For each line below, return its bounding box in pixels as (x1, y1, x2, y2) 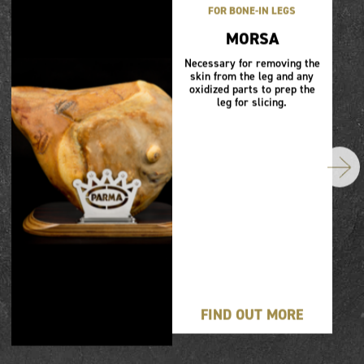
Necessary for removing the (184, 55, 320, 71)
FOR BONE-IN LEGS (208, 3, 297, 18)
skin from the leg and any (190, 68, 314, 84)
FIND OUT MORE (201, 305, 304, 325)
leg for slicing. (217, 94, 288, 110)
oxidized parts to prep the (188, 81, 315, 97)
